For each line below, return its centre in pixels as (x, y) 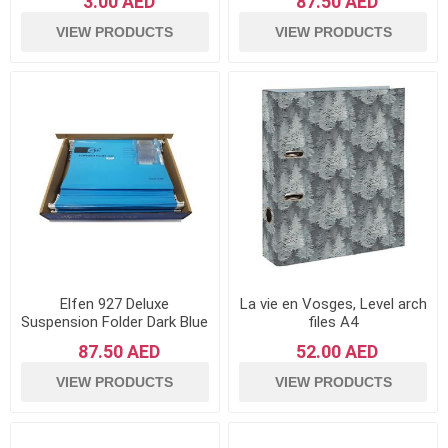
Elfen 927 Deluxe (115, 304)
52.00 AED (337, 352)
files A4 (333, 322)
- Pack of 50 (114, 340)
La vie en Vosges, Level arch (333, 304)
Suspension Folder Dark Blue (115, 322)
